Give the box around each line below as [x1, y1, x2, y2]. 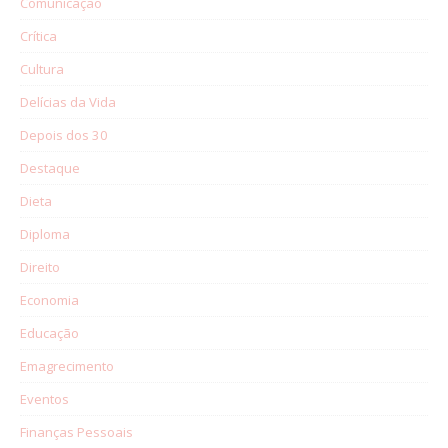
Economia [20, 290, 79, 309]
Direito [20, 257, 60, 276]
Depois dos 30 [20, 125, 108, 144]
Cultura [20, 59, 64, 78]
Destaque [20, 158, 80, 177]
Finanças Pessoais [20, 422, 133, 441]
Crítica [20, 26, 57, 45]
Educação [20, 323, 79, 342]
